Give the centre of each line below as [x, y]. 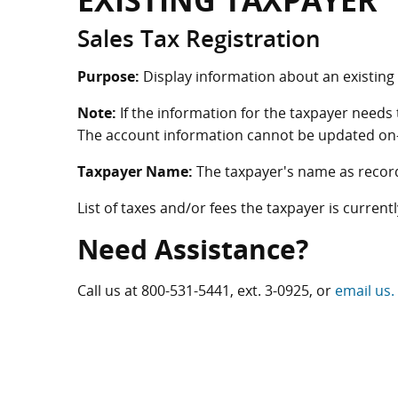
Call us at [109, 291]
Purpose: [108, 76]
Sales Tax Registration [199, 38]
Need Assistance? [193, 249]
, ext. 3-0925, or [283, 291]
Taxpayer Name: [135, 171]
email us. [365, 291]
